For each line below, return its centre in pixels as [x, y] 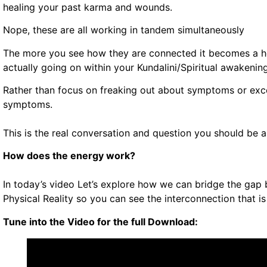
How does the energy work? [70, 156]
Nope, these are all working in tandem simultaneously [125, 30]
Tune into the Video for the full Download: [102, 221]
